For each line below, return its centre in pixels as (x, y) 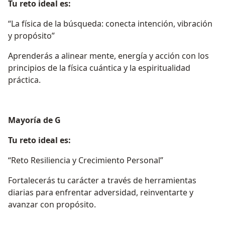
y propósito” (31, 36)
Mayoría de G (34, 120)
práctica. (24, 80)
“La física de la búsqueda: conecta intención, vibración (110, 24)
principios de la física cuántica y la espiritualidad (99, 68)
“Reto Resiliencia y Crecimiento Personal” (86, 160)
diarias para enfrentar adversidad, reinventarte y (101, 193)
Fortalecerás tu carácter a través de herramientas (102, 181)
